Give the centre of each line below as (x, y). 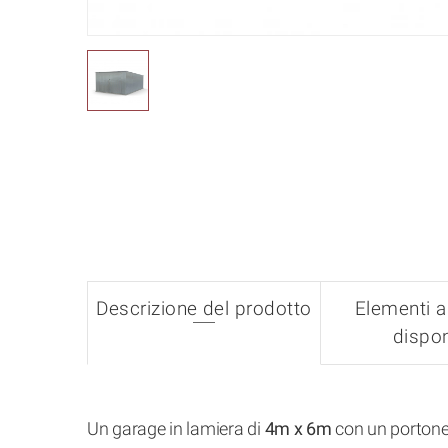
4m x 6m (298, 428)
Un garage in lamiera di (176, 428)
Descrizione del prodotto (204, 308)
